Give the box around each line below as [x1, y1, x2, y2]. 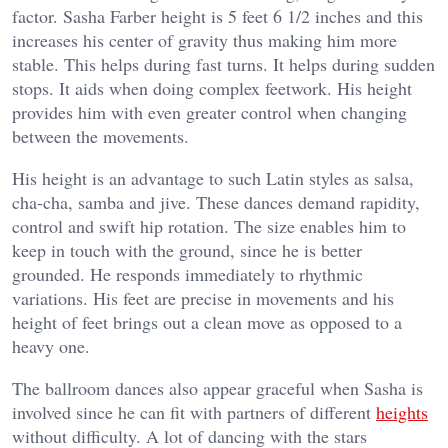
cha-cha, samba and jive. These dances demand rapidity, [12, 190, 420, 215]
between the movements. [12, 124, 189, 149]
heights [376, 400, 428, 425]
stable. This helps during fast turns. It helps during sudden [12, 52, 435, 77]
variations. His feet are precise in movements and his [12, 286, 394, 311]
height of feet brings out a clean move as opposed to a [12, 310, 402, 335]
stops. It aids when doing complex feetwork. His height [12, 76, 412, 101]
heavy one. [12, 334, 90, 359]
